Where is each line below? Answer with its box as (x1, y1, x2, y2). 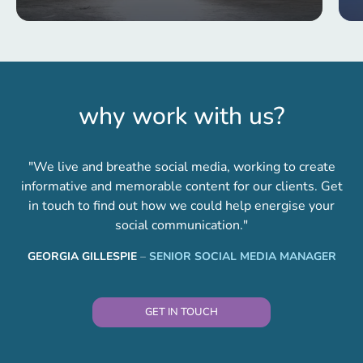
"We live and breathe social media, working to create (28, 158, 335, 177)
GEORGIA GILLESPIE (27, 249, 137, 265)
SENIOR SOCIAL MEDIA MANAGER (148, 249, 336, 265)
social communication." (115, 216, 248, 235)
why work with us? (79, 100, 284, 134)
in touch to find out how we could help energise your (28, 197, 335, 216)
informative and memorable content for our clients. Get (20, 177, 343, 196)
